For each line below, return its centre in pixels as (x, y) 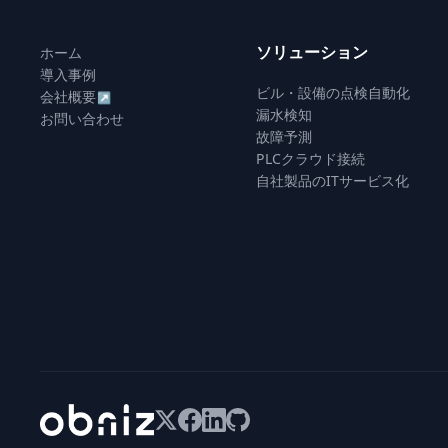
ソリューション (312, 52)
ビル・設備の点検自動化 (333, 92)
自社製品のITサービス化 (332, 180)
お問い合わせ (82, 118)
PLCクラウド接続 (310, 158)
